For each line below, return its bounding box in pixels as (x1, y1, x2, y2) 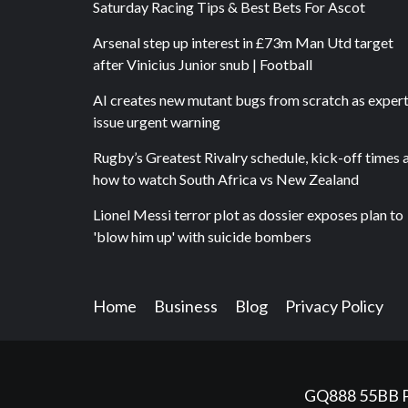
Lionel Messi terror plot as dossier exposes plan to (93, 205, 403, 223)
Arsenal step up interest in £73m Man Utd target (93, 33, 393, 51)
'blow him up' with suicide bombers (93, 227, 311, 245)
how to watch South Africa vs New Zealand (93, 169, 359, 188)
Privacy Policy (285, 296, 383, 317)
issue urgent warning (93, 112, 220, 130)
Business (154, 296, 218, 317)
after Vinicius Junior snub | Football (93, 55, 312, 73)
